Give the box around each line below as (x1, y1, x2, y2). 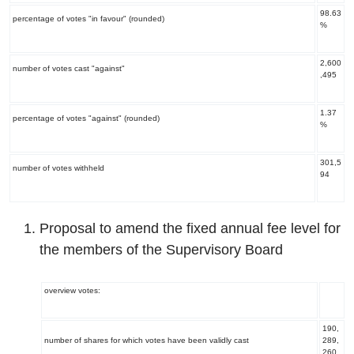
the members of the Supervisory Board (40, 242, 283, 258)
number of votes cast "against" (12, 64, 125, 73)
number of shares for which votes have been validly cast (43, 336, 249, 345)
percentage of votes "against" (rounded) (12, 114, 160, 122)
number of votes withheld (12, 164, 104, 172)
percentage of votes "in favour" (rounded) (12, 14, 164, 23)
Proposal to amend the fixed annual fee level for (40, 220, 341, 236)
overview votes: (43, 286, 100, 295)
